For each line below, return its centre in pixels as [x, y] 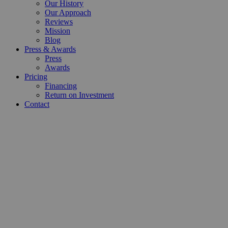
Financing [61, 86]
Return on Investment [79, 95]
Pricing [36, 77]
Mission [58, 31]
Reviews [59, 22]
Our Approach [68, 13]
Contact [37, 104]
